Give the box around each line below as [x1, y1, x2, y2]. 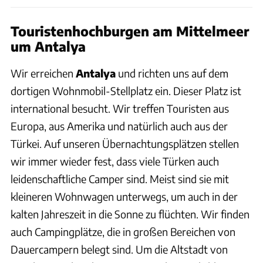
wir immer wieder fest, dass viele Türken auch [11, 154, 219, 168]
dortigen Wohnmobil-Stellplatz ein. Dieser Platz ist [11, 83, 241, 97]
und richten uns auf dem [116, 66, 228, 80]
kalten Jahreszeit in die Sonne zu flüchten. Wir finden [11, 207, 249, 221]
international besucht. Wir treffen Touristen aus [11, 101, 229, 115]
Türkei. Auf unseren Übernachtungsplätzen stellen [11, 136, 239, 150]
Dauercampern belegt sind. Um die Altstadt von [11, 242, 228, 256]
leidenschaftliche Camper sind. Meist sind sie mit [11, 171, 229, 186]
